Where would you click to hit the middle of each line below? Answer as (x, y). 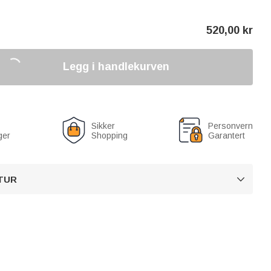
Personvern (230, 126)
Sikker (103, 126)
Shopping (109, 135)
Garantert (227, 135)
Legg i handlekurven (116, 67)
